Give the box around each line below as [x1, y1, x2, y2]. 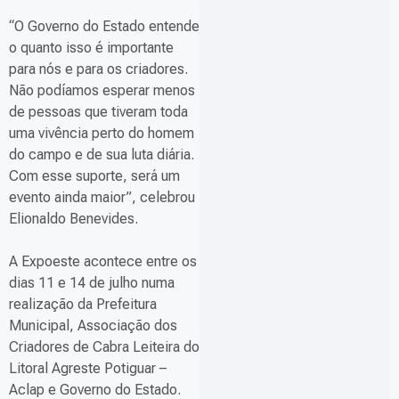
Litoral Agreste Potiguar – [9, 360, 167, 378]
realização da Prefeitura [9, 296, 157, 313]
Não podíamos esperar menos [9, 82, 195, 100]
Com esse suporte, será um [9, 167, 180, 185]
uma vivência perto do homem [9, 125, 194, 142]
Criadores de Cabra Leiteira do [9, 338, 199, 356]
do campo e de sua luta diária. [9, 146, 194, 164]
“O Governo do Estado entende [9, 18, 199, 36]
